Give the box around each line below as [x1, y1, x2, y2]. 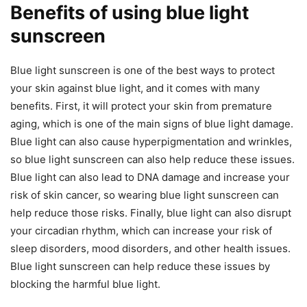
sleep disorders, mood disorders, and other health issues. [10, 241, 291, 255]
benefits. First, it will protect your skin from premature [10, 99, 272, 112]
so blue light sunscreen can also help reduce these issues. [10, 152, 295, 166]
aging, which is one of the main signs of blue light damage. [10, 116, 293, 130]
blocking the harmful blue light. [10, 277, 160, 291]
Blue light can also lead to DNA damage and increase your [10, 170, 290, 184]
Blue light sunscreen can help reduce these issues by [10, 259, 270, 273]
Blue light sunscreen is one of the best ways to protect [10, 63, 275, 77]
